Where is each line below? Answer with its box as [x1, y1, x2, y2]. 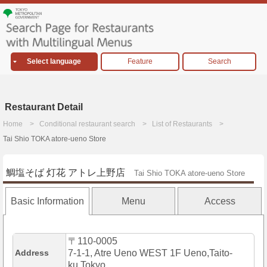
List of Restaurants [152, 120, 212, 129]
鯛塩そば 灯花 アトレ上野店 [6, 167, 125, 178]
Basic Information [10, 196, 84, 207]
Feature [127, 57, 153, 66]
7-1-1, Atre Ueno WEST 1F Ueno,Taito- [68, 248, 232, 259]
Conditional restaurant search [39, 120, 135, 129]
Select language [27, 57, 82, 66]
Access [204, 196, 235, 207]
